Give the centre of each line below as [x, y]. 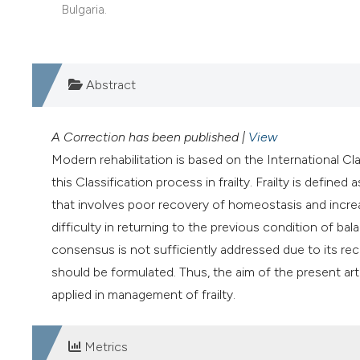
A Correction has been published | [150, 137]
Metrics [104, 347]
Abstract [109, 85]
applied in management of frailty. [143, 295]
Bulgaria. [84, 10]
